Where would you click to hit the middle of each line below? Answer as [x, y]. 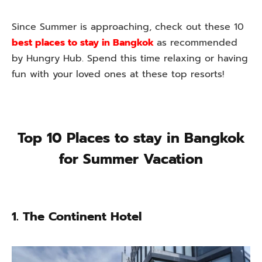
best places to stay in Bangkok [83, 43]
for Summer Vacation [131, 159]
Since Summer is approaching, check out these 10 [128, 27]
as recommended [197, 43]
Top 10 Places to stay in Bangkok [131, 138]
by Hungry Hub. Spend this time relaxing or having [130, 58]
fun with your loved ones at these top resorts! [118, 74]
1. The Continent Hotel [77, 216]
